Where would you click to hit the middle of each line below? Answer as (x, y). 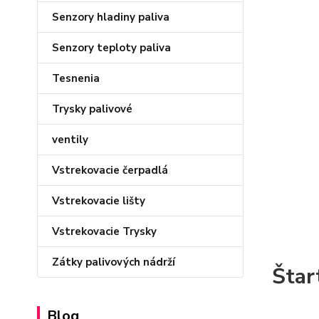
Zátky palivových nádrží (114, 262)
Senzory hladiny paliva (111, 17)
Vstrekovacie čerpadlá (110, 170)
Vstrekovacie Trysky (104, 231)
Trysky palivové (92, 109)
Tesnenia (76, 78)
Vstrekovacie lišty (99, 201)
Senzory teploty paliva (111, 48)
